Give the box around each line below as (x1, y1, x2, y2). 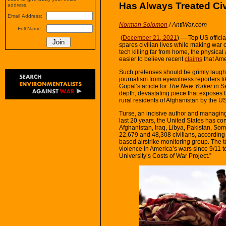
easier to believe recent (119, 55, 185, 63)
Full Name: (18, 26, 42, 31)
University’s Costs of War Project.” (119, 152, 211, 159)
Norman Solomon (119, 21, 167, 28)
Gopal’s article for (119, 82, 168, 90)
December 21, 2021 (123, 34, 177, 41)
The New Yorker (168, 82, 212, 90)
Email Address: (8, 13, 42, 19)
